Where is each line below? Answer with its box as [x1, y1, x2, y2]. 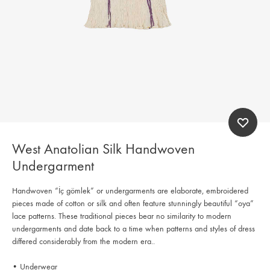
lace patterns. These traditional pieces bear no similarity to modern [12, 210, 231, 221]
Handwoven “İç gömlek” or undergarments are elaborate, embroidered [12, 185, 248, 196]
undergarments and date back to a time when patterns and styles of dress [12, 223, 255, 234]
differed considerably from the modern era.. [12, 236, 155, 246]
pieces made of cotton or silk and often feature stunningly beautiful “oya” [12, 198, 254, 209]
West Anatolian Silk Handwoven [12, 140, 195, 157]
